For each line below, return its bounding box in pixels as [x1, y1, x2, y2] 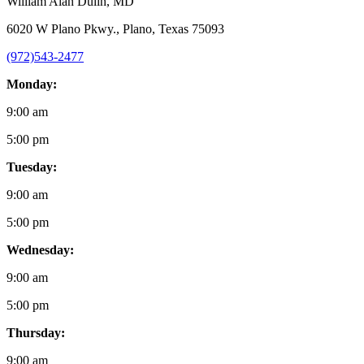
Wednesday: [6, 242, 74, 257]
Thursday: [6, 325, 65, 340]
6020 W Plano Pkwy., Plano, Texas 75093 [6, 21, 224, 36]
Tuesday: [6, 159, 57, 174]
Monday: [6, 76, 57, 91]
